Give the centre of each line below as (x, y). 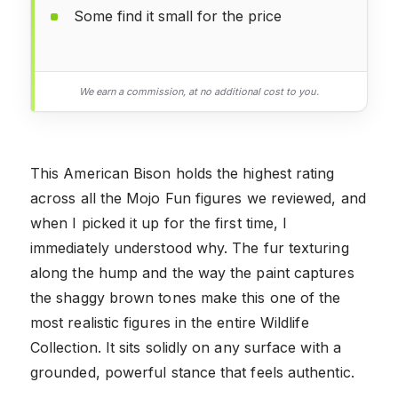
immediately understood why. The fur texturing (190, 247)
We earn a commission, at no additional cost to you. (199, 91)
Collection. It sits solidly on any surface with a (186, 347)
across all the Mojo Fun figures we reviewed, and (198, 198)
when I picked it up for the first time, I (159, 223)
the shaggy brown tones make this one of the (186, 297)
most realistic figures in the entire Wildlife (170, 322)
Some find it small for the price (178, 16)
